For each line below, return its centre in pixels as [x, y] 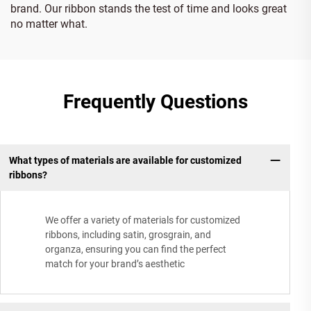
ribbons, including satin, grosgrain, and [128, 235]
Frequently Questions [155, 101]
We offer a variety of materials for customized [143, 220]
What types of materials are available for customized [125, 160]
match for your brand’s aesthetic [115, 264]
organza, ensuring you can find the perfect [136, 250]
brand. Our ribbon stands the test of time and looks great [149, 8]
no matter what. [49, 24]
